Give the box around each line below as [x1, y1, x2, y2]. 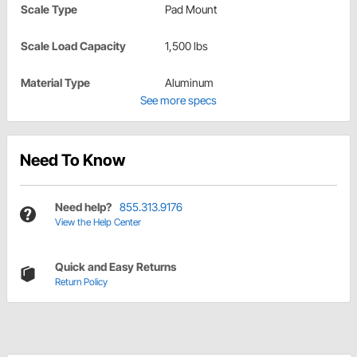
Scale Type [21, 2, 77, 17]
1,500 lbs [165, 39, 208, 53]
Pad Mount [165, 2, 217, 17]
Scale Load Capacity [21, 39, 126, 53]
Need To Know [20, 151, 125, 171]
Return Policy [55, 276, 108, 288]
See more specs [140, 93, 217, 108]
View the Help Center [55, 216, 141, 229]
